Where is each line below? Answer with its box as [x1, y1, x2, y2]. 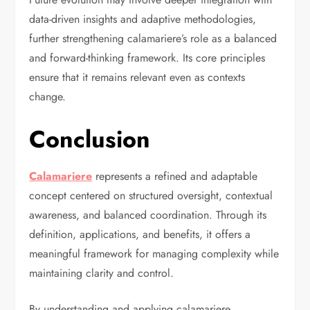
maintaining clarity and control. [29, 265, 174, 282]
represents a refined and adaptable [92, 168, 258, 185]
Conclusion [29, 122, 151, 157]
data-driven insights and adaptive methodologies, [29, 11, 257, 28]
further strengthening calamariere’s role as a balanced [29, 30, 277, 47]
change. [29, 89, 66, 105]
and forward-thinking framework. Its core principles [29, 50, 266, 66]
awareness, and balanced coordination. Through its [29, 207, 267, 224]
